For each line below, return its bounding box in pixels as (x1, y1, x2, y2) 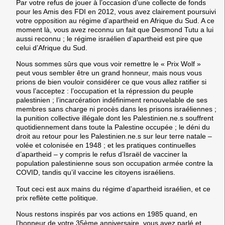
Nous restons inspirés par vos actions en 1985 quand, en (16, 210, 197, 218)
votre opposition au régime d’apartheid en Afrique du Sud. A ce (16, 17, 214, 25)
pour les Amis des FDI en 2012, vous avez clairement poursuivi (16, 8, 216, 16)
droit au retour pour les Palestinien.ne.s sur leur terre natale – (16, 132, 212, 141)
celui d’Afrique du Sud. (16, 44, 87, 52)
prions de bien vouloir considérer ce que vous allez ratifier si (16, 78, 206, 86)
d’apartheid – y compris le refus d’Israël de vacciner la (16, 150, 187, 159)
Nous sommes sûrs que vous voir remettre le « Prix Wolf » (16, 60, 201, 68)
